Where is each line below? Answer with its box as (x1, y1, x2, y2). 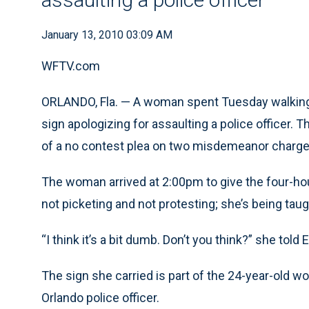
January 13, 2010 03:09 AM (41, 28, 172, 41)
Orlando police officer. (41, 290, 159, 305)
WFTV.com (41, 59, 100, 73)
